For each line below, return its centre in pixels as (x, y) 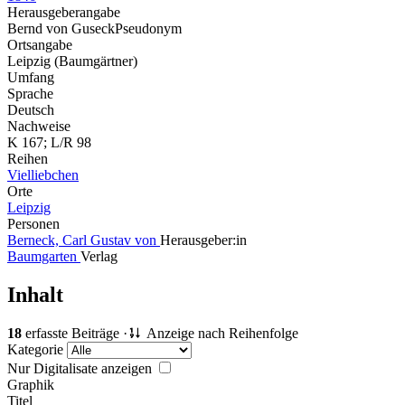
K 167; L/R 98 (49, 142)
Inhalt (35, 294)
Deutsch (31, 109)
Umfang (31, 77)
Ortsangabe (40, 44)
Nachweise (39, 126)
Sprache (30, 93)
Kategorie (37, 349)
